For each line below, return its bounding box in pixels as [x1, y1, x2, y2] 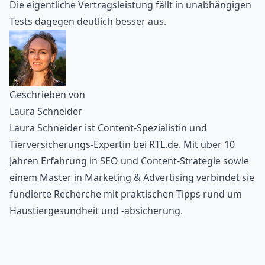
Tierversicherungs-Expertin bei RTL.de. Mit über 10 [9, 138, 235, 151]
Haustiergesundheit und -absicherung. [9, 204, 183, 218]
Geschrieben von [9, 88, 85, 102]
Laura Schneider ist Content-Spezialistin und [9, 121, 207, 135]
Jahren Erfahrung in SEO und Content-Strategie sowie [9, 154, 249, 168]
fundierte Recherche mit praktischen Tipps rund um [9, 188, 242, 201]
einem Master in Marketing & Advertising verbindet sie [9, 171, 254, 185]
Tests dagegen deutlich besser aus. [9, 15, 166, 28]
